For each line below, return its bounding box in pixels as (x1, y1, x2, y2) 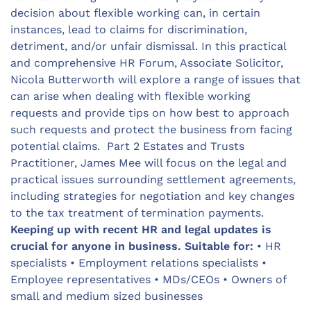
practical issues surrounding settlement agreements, (10, 173, 296, 186)
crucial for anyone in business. (10, 239, 181, 253)
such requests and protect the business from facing (10, 123, 292, 136)
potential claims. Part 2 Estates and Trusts (10, 140, 244, 153)
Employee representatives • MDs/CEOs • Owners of (10, 273, 286, 286)
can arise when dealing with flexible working (10, 90, 251, 103)
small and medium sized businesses (10, 289, 203, 303)
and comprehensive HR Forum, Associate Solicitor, (10, 56, 283, 69)
